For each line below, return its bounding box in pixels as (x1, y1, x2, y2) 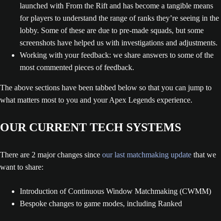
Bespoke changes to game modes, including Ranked (20, 199, 182, 208)
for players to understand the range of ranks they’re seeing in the (20, 14, 219, 22)
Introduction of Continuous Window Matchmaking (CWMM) (20, 187, 211, 195)
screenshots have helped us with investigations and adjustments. (20, 38, 218, 47)
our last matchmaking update (102, 150, 191, 159)
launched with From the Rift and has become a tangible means (20, 1, 213, 10)
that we (191, 150, 216, 159)
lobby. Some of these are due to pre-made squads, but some (20, 26, 204, 35)
